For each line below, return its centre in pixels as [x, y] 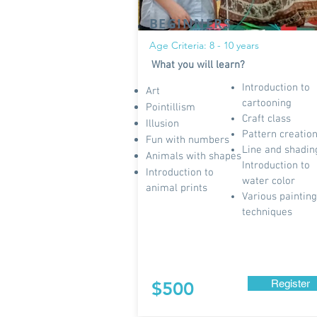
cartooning [267, 103]
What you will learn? [198, 65]
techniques [267, 212]
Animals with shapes [194, 156]
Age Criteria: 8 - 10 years [204, 45]
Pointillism [171, 108]
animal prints [177, 188]
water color [270, 181]
